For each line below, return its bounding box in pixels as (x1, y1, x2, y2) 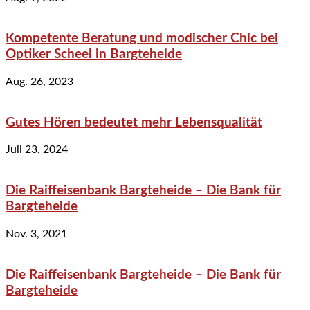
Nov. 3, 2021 (6, 228, 67, 239)
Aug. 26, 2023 (6, 76, 73, 87)
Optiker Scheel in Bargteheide (6, 48, 182, 62)
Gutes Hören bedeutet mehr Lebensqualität (6, 116, 262, 129)
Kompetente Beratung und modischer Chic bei (6, 32, 278, 46)
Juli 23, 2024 (6, 144, 68, 156)
